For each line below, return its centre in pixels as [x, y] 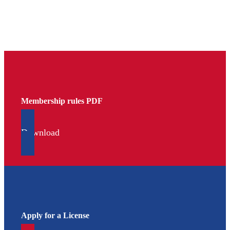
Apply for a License [55, 216]
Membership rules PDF [62, 101]
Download [40, 132]
